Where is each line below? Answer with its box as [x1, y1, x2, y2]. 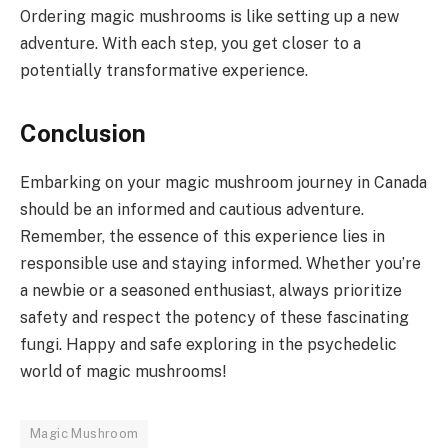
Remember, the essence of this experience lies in [20, 227, 385, 247]
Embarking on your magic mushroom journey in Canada [20, 173, 427, 193]
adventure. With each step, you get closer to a [20, 34, 361, 54]
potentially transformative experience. [20, 61, 308, 81]
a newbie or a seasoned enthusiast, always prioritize [20, 281, 402, 301]
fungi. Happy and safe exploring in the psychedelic [20, 335, 397, 355]
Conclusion [20, 119, 146, 148]
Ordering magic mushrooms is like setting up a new [20, 7, 399, 27]
